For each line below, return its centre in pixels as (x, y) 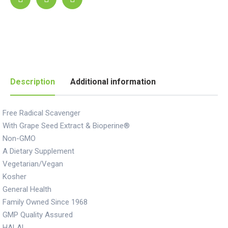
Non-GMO (19, 138)
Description (33, 82)
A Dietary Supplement (38, 151)
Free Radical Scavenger (41, 113)
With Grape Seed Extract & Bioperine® (66, 126)
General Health (27, 189)
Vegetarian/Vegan (33, 164)
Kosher (15, 177)
